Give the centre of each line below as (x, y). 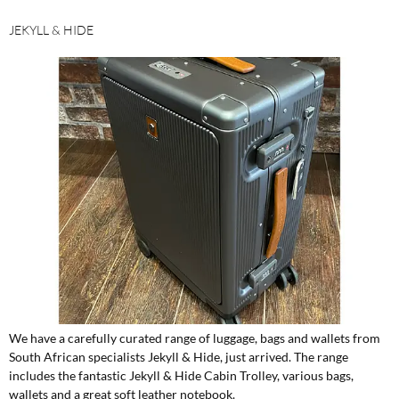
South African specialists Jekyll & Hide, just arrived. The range (179, 356)
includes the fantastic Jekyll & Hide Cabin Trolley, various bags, (181, 375)
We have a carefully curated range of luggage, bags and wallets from (195, 338)
